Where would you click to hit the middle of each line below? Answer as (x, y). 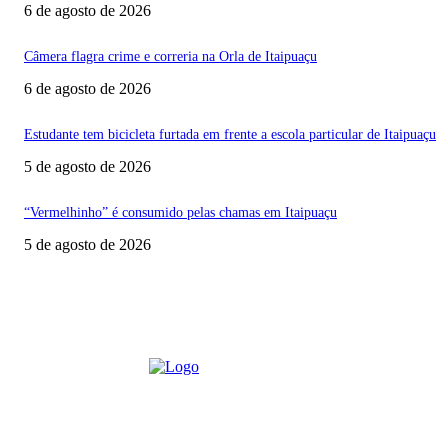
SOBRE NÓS (59, 402)
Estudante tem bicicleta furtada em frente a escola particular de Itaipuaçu (230, 134)
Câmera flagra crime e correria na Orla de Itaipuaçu (170, 56)
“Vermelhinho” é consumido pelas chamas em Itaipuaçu (180, 212)
